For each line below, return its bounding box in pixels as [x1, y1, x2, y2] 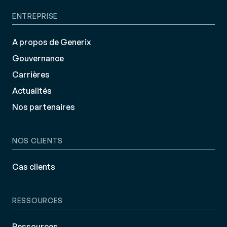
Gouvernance [12, 53, 64, 64]
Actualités [12, 86, 52, 96]
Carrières [12, 69, 50, 80]
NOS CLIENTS [12, 136, 63, 145]
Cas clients [12, 162, 55, 172]
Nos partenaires [12, 102, 75, 112]
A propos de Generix [12, 37, 91, 48]
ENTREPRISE [12, 12, 58, 21]
